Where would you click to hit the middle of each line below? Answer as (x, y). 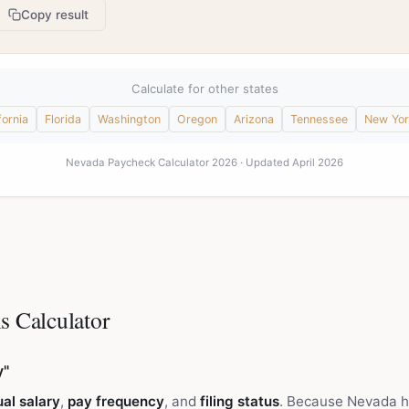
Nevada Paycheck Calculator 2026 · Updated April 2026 (204, 163)
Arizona (254, 119)
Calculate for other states (204, 89)
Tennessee (319, 119)
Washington (129, 119)
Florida (63, 119)
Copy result (55, 15)
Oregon (197, 119)
